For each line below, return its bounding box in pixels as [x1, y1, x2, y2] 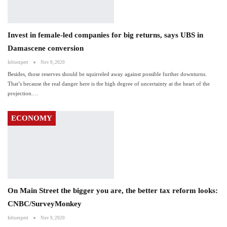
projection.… [8, 90, 39, 96]
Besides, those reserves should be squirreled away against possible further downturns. [8, 70, 207, 77]
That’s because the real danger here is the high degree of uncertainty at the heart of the [8, 80, 210, 87]
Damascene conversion [8, 44, 84, 52]
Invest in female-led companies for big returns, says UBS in [8, 30, 203, 39]
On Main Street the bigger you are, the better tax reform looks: [8, 186, 218, 195]
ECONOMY [11, 113, 52, 122]
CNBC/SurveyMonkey [8, 200, 82, 208]
